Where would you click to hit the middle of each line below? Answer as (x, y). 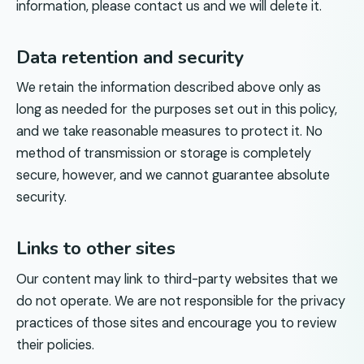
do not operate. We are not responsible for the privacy (181, 301)
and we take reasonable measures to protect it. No (169, 132)
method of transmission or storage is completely (164, 154)
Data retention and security (130, 57)
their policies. (55, 344)
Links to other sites (96, 249)
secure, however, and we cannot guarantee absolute (173, 175)
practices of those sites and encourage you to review (176, 323)
